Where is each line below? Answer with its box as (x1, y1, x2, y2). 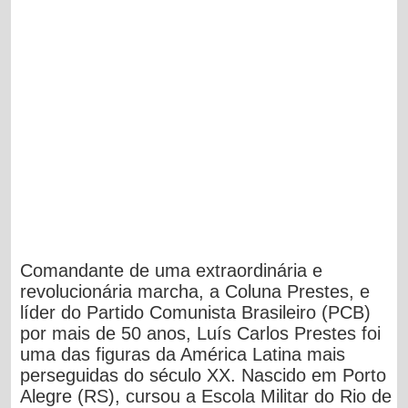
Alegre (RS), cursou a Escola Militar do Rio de (20, 385, 393, 406)
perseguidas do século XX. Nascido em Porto (20, 364, 387, 385)
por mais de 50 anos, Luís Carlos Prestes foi (20, 322, 382, 343)
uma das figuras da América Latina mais (20, 343, 346, 364)
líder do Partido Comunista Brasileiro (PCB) (20, 301, 372, 322)
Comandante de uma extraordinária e (20, 260, 323, 280)
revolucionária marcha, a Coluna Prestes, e (20, 280, 371, 301)
